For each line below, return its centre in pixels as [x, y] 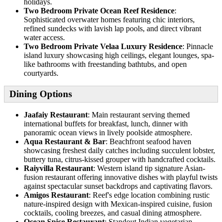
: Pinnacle [198, 46]
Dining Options [41, 94]
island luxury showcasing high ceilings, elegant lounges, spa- [119, 55]
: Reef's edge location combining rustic [149, 195]
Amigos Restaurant [56, 195]
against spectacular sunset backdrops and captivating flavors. [118, 186]
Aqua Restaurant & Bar [65, 141]
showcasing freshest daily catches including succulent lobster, [119, 150]
